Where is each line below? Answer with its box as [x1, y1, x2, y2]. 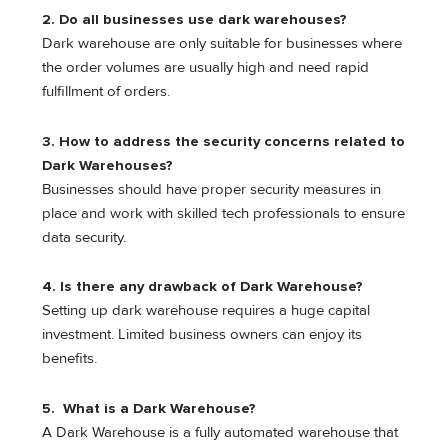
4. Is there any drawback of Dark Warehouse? [42, 278, 364, 296]
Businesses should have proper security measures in [42, 180, 382, 198]
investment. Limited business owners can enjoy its [42, 326, 363, 344]
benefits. [42, 350, 98, 368]
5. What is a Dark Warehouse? [42, 399, 257, 417]
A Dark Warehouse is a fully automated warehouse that [42, 423, 399, 441]
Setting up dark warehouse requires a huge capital [42, 302, 371, 320]
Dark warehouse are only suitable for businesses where [42, 35, 403, 53]
